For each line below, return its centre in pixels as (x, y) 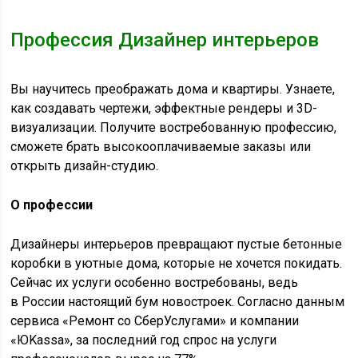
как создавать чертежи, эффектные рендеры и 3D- (164, 109)
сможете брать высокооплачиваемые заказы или (161, 147)
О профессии (52, 205)
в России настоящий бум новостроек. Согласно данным (178, 302)
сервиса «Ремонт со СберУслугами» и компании (155, 321)
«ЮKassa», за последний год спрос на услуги (144, 340)
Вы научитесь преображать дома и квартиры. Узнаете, (173, 89)
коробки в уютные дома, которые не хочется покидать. (177, 264)
